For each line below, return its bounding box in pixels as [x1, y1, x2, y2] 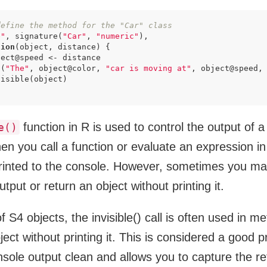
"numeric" [96, 32, 139, 41]
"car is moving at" [105, 64, 191, 73]
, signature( [5, 32, 63, 41]
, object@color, [29, 64, 105, 73]
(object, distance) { [15, 42, 110, 51]
